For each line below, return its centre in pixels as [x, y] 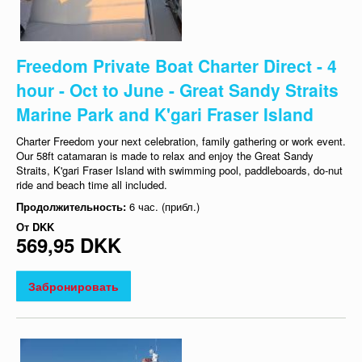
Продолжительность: [73, 207]
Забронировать [74, 286]
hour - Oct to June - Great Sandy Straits [177, 90]
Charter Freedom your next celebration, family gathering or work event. [181, 141]
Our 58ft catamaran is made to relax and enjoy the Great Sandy [165, 156]
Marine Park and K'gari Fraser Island [165, 114]
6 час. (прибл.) [164, 207]
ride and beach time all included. [92, 185]
